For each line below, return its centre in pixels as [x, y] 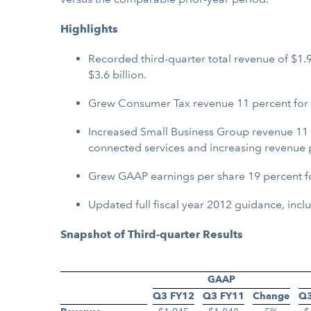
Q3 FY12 [174, 296]
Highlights [89, 29]
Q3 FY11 [224, 296]
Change [271, 296]
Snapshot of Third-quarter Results [152, 234]
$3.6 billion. [117, 75]
